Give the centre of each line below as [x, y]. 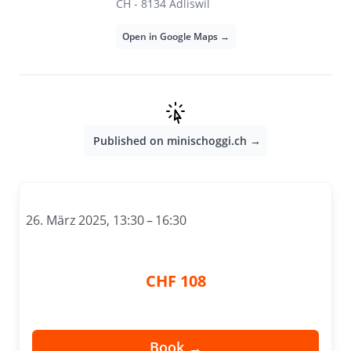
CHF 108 [175, 281]
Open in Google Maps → [175, 36]
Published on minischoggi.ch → [177, 141]
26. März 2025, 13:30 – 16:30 [106, 220]
